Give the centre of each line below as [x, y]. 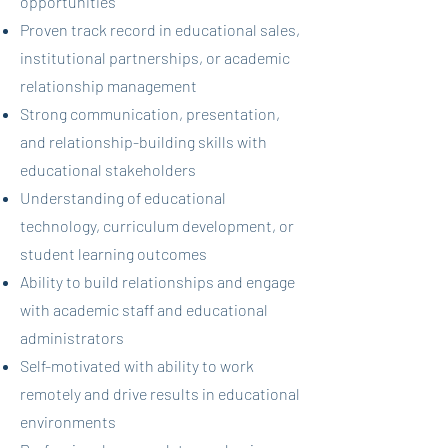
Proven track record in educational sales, [160, 29]
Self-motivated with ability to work [137, 365]
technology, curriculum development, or [157, 225]
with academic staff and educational [144, 309]
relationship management [108, 85]
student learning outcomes [113, 253]
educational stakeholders [108, 169]
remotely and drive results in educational [160, 393]
